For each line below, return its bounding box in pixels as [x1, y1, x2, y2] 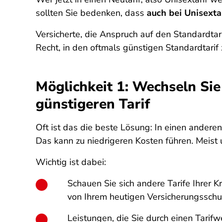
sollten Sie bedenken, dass [36, 7, 147, 19]
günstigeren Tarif [36, 95, 150, 113]
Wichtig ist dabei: [36, 156, 106, 168]
